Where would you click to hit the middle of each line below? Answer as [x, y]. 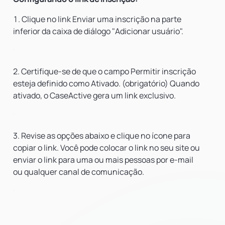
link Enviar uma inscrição [103, 19]
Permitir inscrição [163, 71]
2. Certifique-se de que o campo [72, 71]
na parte [165, 19]
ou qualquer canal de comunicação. [79, 172]
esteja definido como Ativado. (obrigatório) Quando [106, 83]
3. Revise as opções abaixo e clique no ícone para [102, 136]
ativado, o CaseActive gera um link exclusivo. [94, 95]
